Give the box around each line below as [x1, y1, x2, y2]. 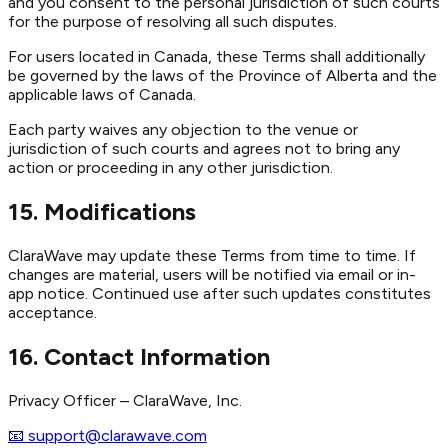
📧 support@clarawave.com [8, 425, 207, 445]
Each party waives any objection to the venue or [8, 120, 358, 140]
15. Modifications [8, 196, 196, 226]
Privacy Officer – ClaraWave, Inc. [8, 390, 242, 410]
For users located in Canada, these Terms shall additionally [8, 47, 425, 67]
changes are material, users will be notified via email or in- [8, 264, 416, 284]
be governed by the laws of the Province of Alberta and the [8, 66, 437, 86]
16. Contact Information [8, 341, 270, 371]
